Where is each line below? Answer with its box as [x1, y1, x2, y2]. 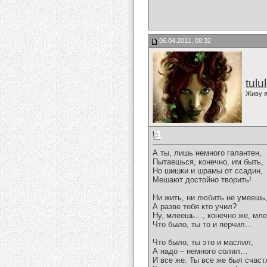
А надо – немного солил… [153, 247, 248, 256]
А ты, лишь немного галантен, [153, 148, 262, 158]
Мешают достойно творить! [153, 175, 252, 185]
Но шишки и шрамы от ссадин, [153, 166, 263, 176]
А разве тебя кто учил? [153, 202, 237, 212]
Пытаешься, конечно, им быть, [153, 157, 263, 167]
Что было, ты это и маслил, [153, 238, 253, 247]
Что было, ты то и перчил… [153, 220, 253, 229]
